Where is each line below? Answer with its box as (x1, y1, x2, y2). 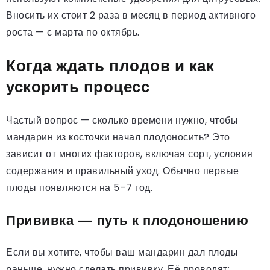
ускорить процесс (6, 77, 149, 96)
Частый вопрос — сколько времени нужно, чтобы (6, 113, 238, 127)
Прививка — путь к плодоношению (6, 211, 248, 228)
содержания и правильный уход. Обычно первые (6, 163, 239, 178)
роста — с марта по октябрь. (6, 25, 140, 39)
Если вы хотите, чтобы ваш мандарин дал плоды (6, 245, 238, 259)
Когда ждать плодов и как (6, 55, 214, 75)
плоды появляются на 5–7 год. (6, 180, 152, 195)
